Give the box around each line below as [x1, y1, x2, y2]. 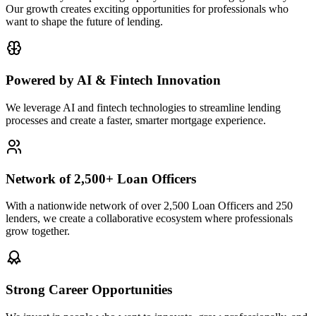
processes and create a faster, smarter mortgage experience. [6, 114, 266, 126]
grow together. [6, 225, 70, 238]
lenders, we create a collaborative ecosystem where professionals [6, 212, 293, 225]
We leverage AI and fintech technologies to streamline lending [6, 101, 281, 114]
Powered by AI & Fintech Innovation [6, 73, 221, 88]
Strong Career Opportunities [6, 281, 172, 297]
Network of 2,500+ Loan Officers [6, 171, 196, 186]
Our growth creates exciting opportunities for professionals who [6, 3, 288, 16]
